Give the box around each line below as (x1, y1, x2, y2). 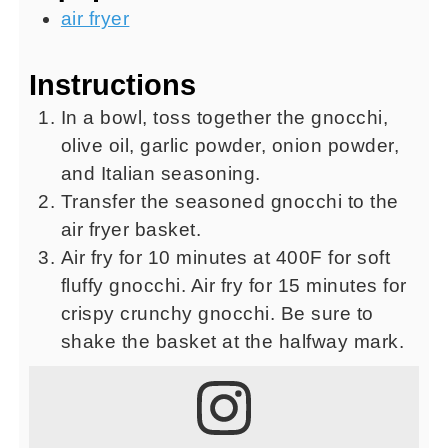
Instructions (28, 68, 196, 101)
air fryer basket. (60, 218, 202, 240)
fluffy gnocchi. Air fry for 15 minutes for (60, 274, 407, 296)
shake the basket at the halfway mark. (60, 330, 405, 352)
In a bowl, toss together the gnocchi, (60, 106, 389, 128)
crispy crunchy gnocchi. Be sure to (60, 302, 374, 324)
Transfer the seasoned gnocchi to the (60, 190, 399, 212)
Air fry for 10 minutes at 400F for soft (60, 246, 391, 268)
